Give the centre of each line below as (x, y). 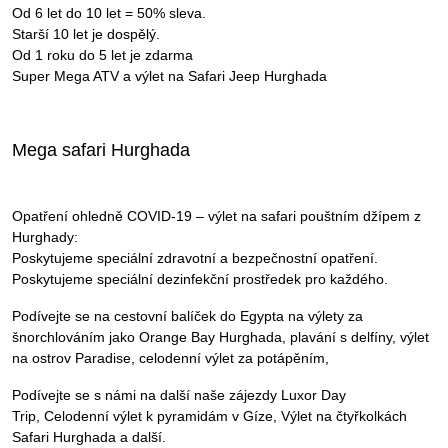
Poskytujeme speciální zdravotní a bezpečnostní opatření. (195, 258)
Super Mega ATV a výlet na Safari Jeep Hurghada (169, 76)
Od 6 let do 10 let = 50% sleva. (109, 13)
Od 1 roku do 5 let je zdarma (102, 55)
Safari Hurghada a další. (89, 437)
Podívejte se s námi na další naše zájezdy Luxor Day (179, 395)
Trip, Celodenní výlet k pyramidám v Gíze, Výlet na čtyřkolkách (209, 416)
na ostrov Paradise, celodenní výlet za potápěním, (170, 358)
